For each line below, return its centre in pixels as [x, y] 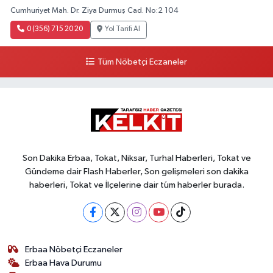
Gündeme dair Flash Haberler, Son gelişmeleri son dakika [136, 171]
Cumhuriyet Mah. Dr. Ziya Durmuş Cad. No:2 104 [94, 10]
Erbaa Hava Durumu [64, 263]
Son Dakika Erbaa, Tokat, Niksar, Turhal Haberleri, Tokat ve [136, 158]
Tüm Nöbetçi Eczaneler [142, 62]
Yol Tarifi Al [123, 30]
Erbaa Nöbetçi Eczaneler [74, 249]
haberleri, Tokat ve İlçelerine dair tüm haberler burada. [136, 185]
